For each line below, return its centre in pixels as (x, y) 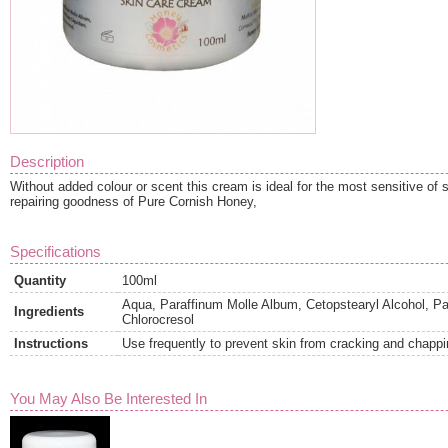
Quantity (40, 280)
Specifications (55, 251)
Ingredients (49, 311)
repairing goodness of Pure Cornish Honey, (133, 201)
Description (47, 161)
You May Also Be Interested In (108, 398)
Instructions (51, 343)
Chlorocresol (158, 319)
